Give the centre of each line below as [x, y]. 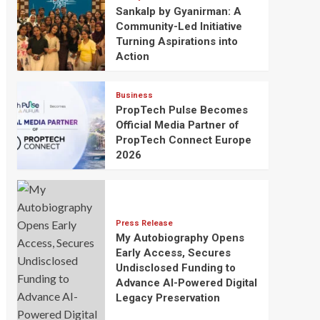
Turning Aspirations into [176, 41]
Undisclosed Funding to [175, 267]
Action [132, 56]
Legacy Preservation [167, 297]
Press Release [144, 223]
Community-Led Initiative [179, 26]
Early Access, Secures [173, 252]
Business [134, 96]
